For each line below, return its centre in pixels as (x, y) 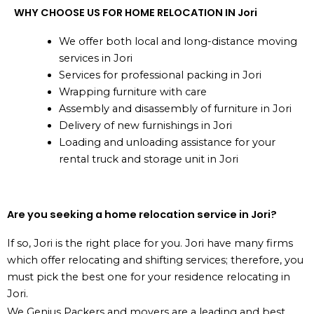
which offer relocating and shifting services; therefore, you (155, 260)
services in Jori (95, 58)
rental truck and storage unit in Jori (148, 159)
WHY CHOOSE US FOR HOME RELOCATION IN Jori (136, 12)
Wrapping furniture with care (132, 91)
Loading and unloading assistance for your (167, 142)
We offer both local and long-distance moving (178, 41)
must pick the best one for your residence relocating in (149, 277)
